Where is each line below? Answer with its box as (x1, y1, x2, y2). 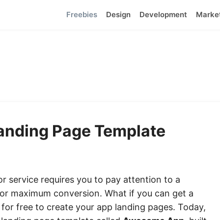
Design (106, 10, 131, 19)
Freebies (66, 10, 97, 19)
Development (139, 10, 187, 19)
